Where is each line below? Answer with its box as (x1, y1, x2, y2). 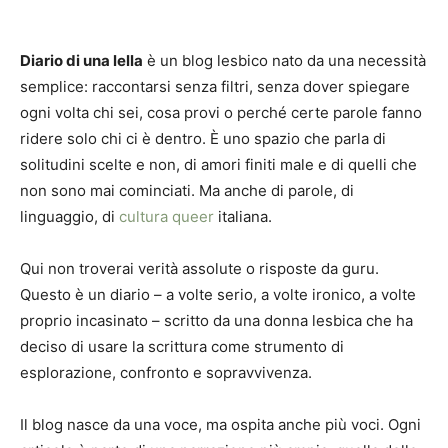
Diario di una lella (20, 51, 143, 71)
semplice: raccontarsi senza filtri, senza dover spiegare (20, 77, 410, 97)
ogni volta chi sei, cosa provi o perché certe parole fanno (20, 103, 422, 123)
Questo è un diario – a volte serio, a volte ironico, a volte (20, 285, 416, 305)
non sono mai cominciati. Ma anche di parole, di (20, 181, 354, 201)
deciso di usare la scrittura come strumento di (20, 337, 344, 357)
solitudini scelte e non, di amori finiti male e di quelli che (20, 155, 417, 175)
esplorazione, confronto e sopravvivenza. (20, 363, 312, 383)
